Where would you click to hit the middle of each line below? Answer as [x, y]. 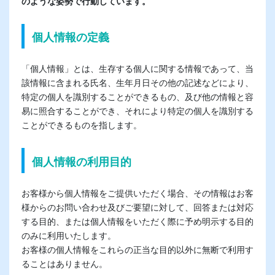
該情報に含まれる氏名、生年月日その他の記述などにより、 [137, 83]
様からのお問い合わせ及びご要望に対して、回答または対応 [137, 207]
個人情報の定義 [70, 37]
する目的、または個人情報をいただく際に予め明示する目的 [137, 221]
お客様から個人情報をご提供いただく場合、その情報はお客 [137, 192]
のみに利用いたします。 [68, 235]
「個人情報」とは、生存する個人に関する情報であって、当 [137, 68]
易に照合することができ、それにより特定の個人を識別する [137, 111]
